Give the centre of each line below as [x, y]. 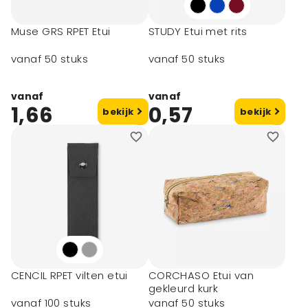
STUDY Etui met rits [198, 31]
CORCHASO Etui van [201, 275]
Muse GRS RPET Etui [61, 31]
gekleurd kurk [183, 288]
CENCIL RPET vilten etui [69, 275]
